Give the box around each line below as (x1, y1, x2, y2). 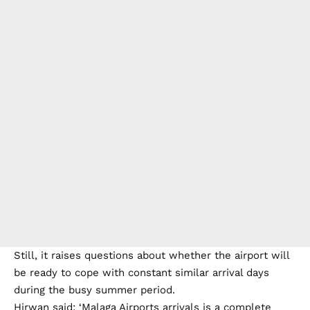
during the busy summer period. (14, 283, 175, 296)
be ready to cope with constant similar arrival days (14, 266, 269, 279)
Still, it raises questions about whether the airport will (14, 248, 289, 262)
